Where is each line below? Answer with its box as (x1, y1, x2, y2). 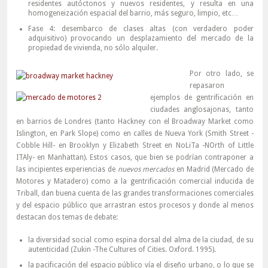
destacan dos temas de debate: (16, 213, 118, 222)
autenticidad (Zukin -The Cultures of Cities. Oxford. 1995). (28, 245, 216, 254)
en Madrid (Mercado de (174, 165, 254, 174)
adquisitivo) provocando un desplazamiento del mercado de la (28, 34, 254, 43)
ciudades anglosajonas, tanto (150, 105, 254, 114)
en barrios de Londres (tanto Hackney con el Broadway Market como (16, 117, 254, 126)
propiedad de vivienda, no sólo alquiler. (28, 44, 158, 53)
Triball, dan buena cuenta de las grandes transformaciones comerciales (16, 189, 254, 198)
